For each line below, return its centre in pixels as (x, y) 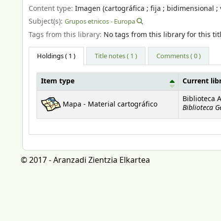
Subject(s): (47, 22)
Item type (58, 82)
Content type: (52, 8)
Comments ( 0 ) (179, 56)
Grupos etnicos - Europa (100, 22)
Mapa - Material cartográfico (110, 105)
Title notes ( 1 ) (116, 56)
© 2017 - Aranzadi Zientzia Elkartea (85, 161)
